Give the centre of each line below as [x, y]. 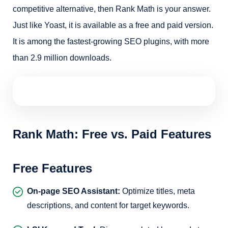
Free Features [52, 168]
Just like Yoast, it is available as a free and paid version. [113, 25]
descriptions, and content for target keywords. [108, 205]
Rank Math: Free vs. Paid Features [112, 134]
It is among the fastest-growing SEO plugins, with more [111, 41]
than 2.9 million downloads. [62, 58]
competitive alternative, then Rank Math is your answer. [112, 9]
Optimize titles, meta [158, 191]
